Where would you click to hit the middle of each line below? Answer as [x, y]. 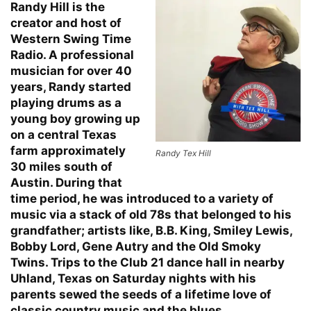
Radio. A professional [72, 54]
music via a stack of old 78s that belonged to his [151, 214]
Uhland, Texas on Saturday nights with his [133, 278]
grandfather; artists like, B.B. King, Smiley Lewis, [151, 230]
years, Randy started [71, 86]
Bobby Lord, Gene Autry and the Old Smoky [136, 246]
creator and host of [66, 23]
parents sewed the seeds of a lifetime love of [141, 294]
